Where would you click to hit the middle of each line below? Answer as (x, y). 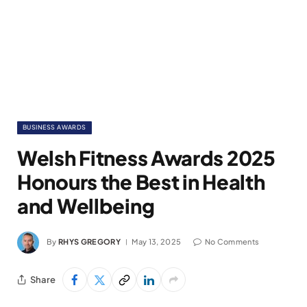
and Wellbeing (86, 206)
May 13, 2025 (157, 241)
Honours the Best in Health (141, 182)
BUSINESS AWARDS (54, 127)
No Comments (232, 241)
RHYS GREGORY (89, 241)
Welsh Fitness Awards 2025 (146, 158)
